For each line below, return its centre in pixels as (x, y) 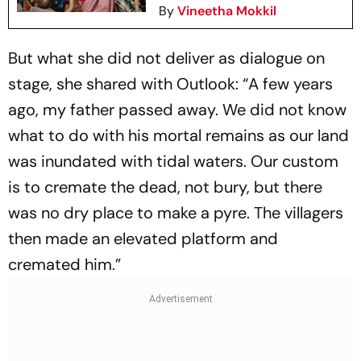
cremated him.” (64, 264)
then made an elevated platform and (143, 238)
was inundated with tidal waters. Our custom (173, 161)
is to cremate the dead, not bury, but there (165, 187)
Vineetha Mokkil (226, 10)
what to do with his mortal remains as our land (178, 135)
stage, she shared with (92, 83)
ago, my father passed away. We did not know (177, 109)
